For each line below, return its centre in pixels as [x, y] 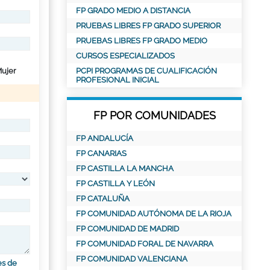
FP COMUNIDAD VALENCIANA [132, 259]
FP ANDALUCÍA [105, 138]
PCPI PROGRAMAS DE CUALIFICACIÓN [146, 71]
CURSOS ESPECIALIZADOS [125, 56]
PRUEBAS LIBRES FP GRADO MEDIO [142, 41]
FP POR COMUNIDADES [154, 115]
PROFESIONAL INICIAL [118, 80]
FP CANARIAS [101, 153]
